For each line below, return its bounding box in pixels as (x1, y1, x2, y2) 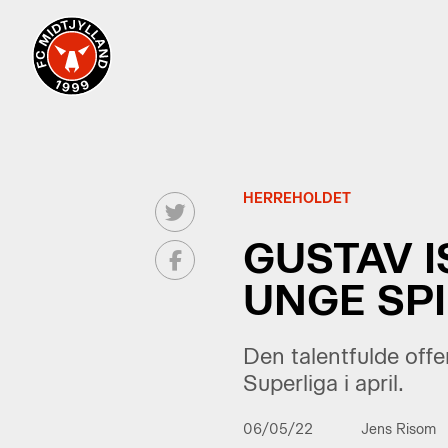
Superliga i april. (242, 370, 404, 397)
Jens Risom (360, 421, 436, 438)
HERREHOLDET (242, 190, 351, 207)
